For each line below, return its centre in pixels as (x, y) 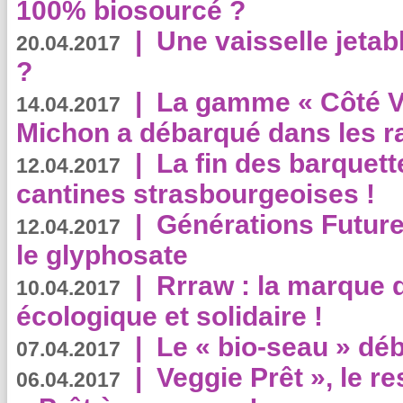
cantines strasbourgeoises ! (196, 194)
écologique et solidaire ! (170, 316)
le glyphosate (102, 255)
